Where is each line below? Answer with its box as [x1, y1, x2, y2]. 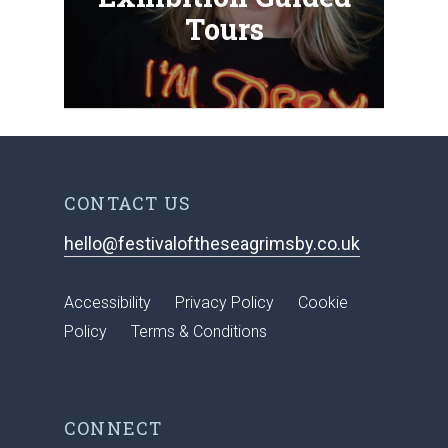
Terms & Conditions [131, 321, 267, 341]
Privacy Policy [175, 292, 274, 312]
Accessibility [64, 292, 151, 312]
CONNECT [64, 415, 163, 440]
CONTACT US [64, 190, 191, 215]
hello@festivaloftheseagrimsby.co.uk [64, 232, 360, 254]
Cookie [298, 292, 348, 312]
